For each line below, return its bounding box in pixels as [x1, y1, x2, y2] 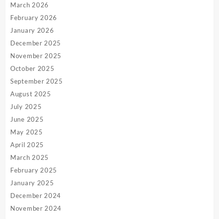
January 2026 [10, 26, 54, 34]
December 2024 [10, 191, 62, 199]
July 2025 [10, 102, 42, 110]
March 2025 [10, 153, 49, 161]
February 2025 [10, 166, 58, 174]
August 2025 [10, 89, 51, 98]
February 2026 [10, 13, 58, 22]
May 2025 [10, 128, 43, 136]
